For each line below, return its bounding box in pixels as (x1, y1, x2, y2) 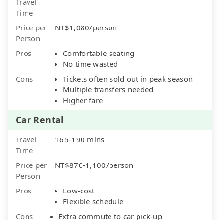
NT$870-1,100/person (55, 160, 134, 170)
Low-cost (63, 185, 95, 195)
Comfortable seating (63, 48, 135, 58)
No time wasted (63, 58, 118, 69)
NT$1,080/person (55, 22, 117, 32)
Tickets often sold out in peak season (63, 73, 193, 83)
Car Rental (16, 113, 64, 126)
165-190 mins (55, 134, 105, 144)
